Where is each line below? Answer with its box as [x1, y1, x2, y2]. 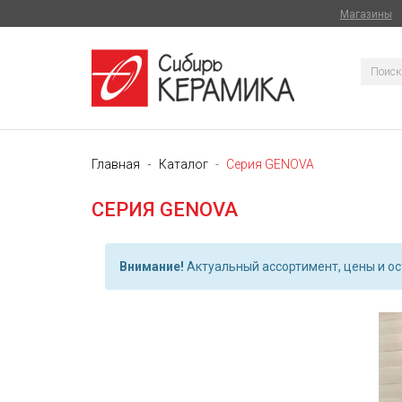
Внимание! [119, 259, 184, 274]
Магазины [339, 8, 392, 21]
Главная [92, 157, 140, 171]
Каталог [159, 157, 208, 171]
